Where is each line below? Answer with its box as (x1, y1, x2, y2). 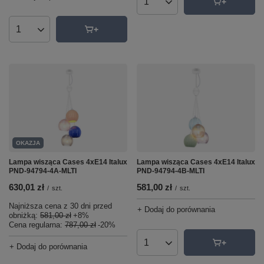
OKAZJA (16, 140, 40, 146)
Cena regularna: (9, 220, 65, 229)
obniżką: (9, 211, 40, 220)
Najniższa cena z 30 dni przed (9, 202, 112, 210)
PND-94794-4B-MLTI (137, 167, 204, 175)
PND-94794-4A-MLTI (9, 167, 77, 175)
